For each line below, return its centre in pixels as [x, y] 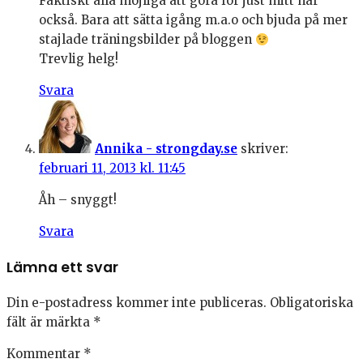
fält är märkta [50, 322]
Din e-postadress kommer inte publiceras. [137, 303]
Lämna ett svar [62, 267]
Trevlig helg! [79, 59]
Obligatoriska [312, 303]
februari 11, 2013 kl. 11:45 [112, 169]
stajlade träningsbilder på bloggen [147, 40]
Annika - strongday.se [166, 149]
